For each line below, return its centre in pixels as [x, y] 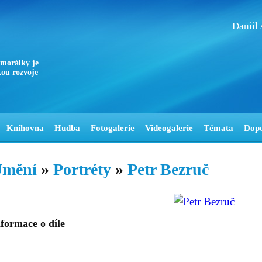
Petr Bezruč [168, 169]
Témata [218, 128]
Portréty [82, 169]
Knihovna [25, 128]
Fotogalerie [113, 128]
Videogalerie [169, 128]
